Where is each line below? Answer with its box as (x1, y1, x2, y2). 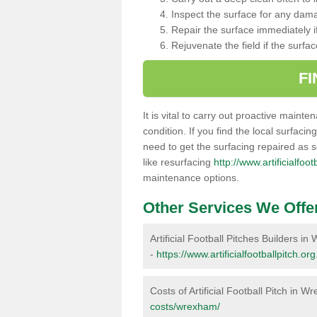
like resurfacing (143, 156, 214, 168)
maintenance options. (143, 171, 242, 183)
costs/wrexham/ (150, 300, 220, 312)
